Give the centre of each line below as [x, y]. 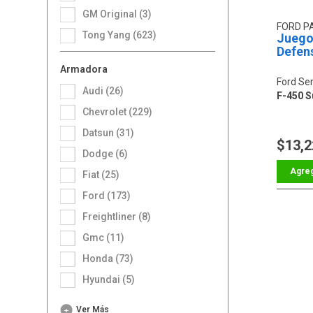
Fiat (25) [104, 174]
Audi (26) [107, 90]
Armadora [84, 69]
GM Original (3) [121, 14]
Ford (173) [110, 195]
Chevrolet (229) [121, 111]
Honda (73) [112, 258]
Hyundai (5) [112, 279]
